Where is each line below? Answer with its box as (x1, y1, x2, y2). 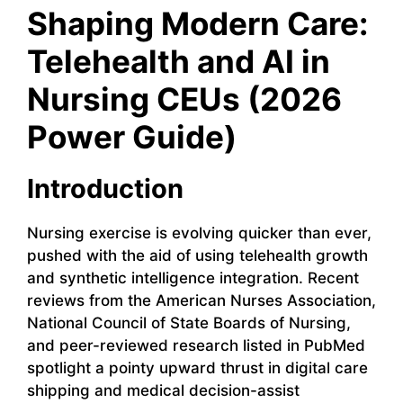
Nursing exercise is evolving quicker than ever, (27, 224, 372, 243)
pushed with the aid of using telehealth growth (27, 246, 368, 265)
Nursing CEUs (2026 (27, 80, 342, 119)
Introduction (27, 173, 184, 205)
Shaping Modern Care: (27, 4, 368, 43)
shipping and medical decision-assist (27, 381, 300, 400)
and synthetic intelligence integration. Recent (27, 269, 359, 288)
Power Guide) (27, 118, 237, 157)
